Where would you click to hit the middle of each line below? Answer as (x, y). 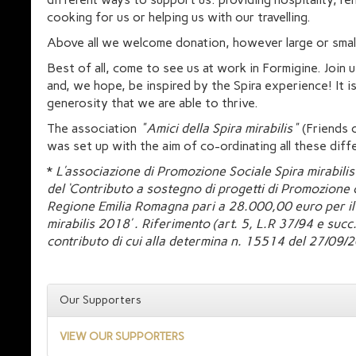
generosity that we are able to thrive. (153, 103)
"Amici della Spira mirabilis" (219, 128)
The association (93, 128)
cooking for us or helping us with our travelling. (179, 17)
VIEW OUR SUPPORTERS (122, 337)
